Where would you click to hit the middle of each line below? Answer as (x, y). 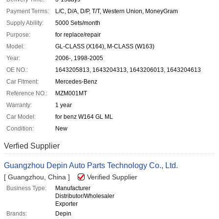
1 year (64, 105)
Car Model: (21, 117)
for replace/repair (78, 35)
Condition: (20, 129)
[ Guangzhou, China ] (37, 177)
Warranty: (19, 105)
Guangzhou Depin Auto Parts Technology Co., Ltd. (91, 166)
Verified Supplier (112, 177)
